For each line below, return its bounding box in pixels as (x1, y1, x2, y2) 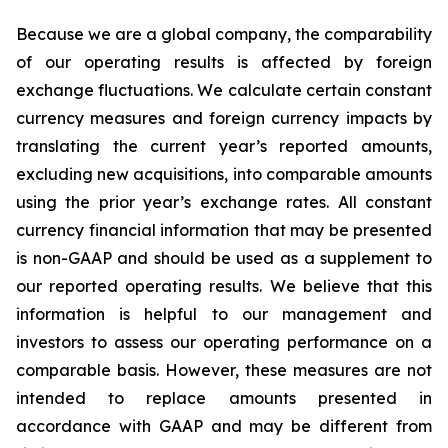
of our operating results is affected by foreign (16, 52, 432, 72)
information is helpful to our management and (16, 304, 432, 324)
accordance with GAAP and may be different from (16, 416, 432, 436)
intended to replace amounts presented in (16, 388, 432, 408)
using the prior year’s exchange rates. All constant (16, 192, 432, 212)
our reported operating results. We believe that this (16, 276, 432, 296)
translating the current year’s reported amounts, (16, 136, 432, 156)
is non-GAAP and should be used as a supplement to (16, 248, 432, 268)
